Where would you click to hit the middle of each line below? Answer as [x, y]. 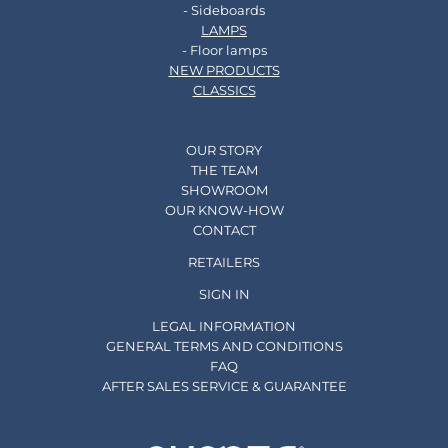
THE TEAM [224, 170]
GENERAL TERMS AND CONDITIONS [224, 346]
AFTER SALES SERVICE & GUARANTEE [224, 386]
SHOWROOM [224, 190]
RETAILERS [224, 262]
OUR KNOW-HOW [224, 210]
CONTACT [224, 230]
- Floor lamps [224, 50]
